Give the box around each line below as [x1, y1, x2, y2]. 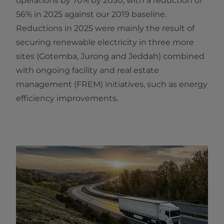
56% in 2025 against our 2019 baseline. [16, 9, 166, 19]
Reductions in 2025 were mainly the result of [16, 23, 194, 33]
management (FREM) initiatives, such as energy [16, 79, 207, 89]
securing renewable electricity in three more [16, 37, 194, 47]
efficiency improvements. [16, 93, 118, 103]
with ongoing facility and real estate [16, 65, 159, 75]
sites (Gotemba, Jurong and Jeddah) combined [16, 51, 204, 61]
